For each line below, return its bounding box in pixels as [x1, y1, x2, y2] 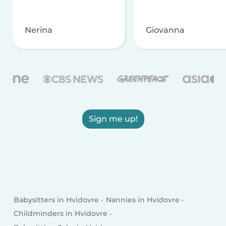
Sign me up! [88, 114, 138, 124]
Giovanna [146, 25, 185, 35]
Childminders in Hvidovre [14, 209, 108, 218]
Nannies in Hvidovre [105, 195, 180, 205]
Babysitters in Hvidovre [14, 195, 99, 205]
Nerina [25, 25, 52, 35]
